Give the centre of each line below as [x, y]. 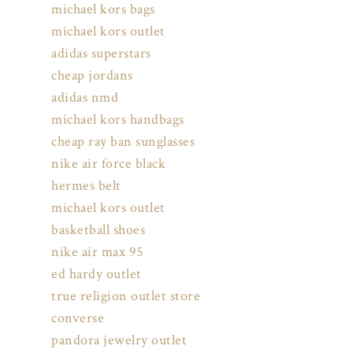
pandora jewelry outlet [119, 340]
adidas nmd [85, 98]
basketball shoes [98, 230]
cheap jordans [92, 76]
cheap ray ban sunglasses [123, 142]
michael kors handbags [118, 120]
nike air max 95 [98, 252]
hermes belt [86, 186]
